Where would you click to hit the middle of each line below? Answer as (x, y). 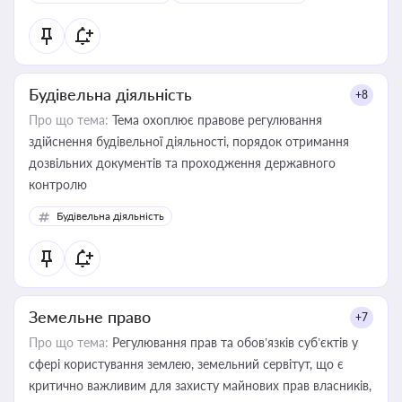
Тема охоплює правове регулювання (215, 120)
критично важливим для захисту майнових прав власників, (200, 385)
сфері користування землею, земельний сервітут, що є (186, 364)
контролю (58, 184)
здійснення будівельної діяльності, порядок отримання (189, 141)
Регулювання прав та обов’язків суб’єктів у (233, 342)
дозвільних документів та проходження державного (182, 163)
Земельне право (90, 317)
